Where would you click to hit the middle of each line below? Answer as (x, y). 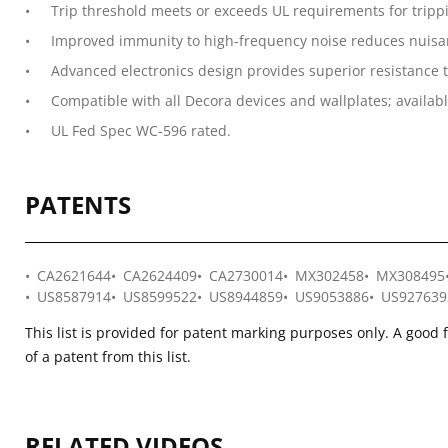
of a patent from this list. (108, 356)
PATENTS (78, 204)
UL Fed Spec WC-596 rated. (141, 130)
